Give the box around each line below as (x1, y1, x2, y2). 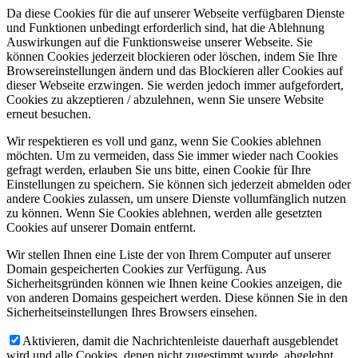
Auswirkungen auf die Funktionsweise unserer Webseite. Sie (6, 35, 312, 50)
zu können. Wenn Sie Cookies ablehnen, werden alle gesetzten (6, 206, 322, 221)
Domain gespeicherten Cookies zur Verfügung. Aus (6, 262, 266, 276)
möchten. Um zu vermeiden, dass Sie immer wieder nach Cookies (6, 149, 338, 163)
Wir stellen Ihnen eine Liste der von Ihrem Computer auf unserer (6, 248, 331, 262)
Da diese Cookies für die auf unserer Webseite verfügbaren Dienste (6, 6, 344, 21)
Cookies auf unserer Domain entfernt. (6, 221, 196, 235)
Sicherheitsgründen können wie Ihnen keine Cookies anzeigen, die (6, 276, 342, 291)
